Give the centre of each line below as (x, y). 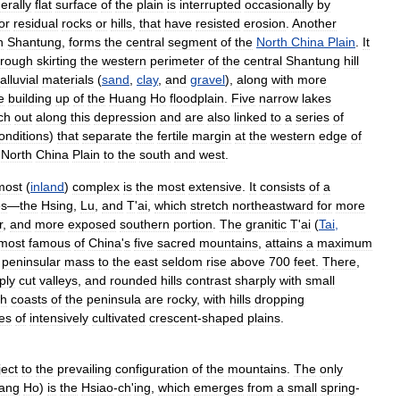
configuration (152, 369)
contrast (208, 280)
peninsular (31, 262)
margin (212, 136)
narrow (279, 98)
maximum (345, 243)
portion (193, 224)
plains (264, 318)
